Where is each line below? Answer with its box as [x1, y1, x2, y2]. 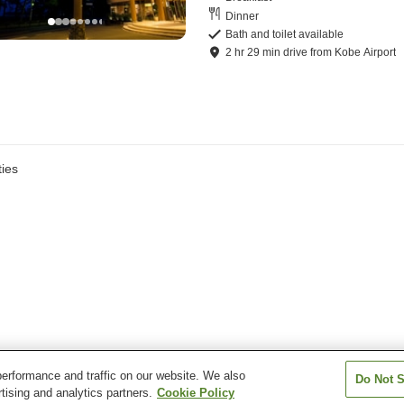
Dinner [225, 9, 260, 23]
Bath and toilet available [225, 28, 344, 41]
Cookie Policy [157, 386, 234, 399]
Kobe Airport [335, 46, 397, 60]
